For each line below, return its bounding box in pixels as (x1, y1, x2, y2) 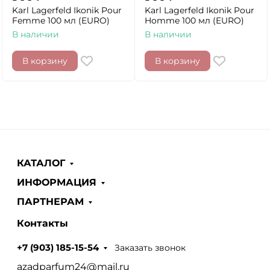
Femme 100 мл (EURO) (12, 15, 110, 26)
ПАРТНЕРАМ (17, 196, 84, 207)
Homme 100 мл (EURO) (145, 15, 244, 26)
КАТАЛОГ (17, 157, 65, 169)
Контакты (17, 218, 68, 229)
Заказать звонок (115, 242, 186, 253)
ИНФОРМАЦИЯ (17, 177, 96, 188)
